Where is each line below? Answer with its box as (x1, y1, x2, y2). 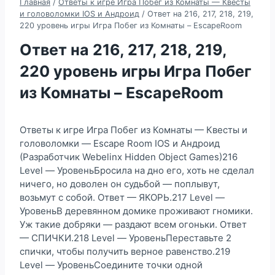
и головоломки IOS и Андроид (20, 9, 139, 18)
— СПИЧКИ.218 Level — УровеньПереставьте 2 (20, 231, 231, 244)
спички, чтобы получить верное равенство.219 (20, 245, 230, 257)
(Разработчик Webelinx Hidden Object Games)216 (20, 150, 238, 163)
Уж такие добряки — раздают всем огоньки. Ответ (20, 218, 247, 230)
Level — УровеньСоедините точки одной (20, 258, 203, 271)
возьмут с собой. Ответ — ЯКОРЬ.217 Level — (20, 191, 225, 203)
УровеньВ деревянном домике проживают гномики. (20, 204, 253, 217)
